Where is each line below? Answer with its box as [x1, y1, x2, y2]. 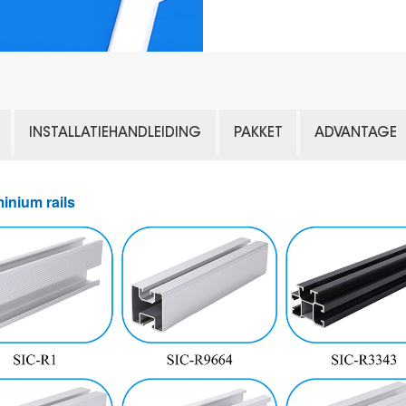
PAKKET [233, 127, 283, 141]
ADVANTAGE [314, 127, 398, 141]
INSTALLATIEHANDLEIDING [28, 127, 201, 141]
